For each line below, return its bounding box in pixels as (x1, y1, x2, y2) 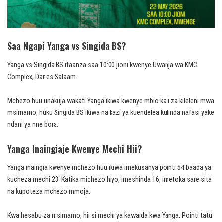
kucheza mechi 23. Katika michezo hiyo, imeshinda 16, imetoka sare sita (7, 175, 212, 184)
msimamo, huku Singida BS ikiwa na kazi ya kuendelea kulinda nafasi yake (7, 108, 214, 117)
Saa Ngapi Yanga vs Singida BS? (7, 39, 126, 53)
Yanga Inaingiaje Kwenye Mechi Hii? (7, 142, 142, 155)
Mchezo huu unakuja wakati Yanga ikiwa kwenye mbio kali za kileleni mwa (7, 96, 214, 105)
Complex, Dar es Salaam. (7, 72, 77, 81)
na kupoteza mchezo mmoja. (7, 187, 90, 196)
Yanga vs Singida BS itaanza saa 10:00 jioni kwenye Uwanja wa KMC (7, 60, 197, 69)
